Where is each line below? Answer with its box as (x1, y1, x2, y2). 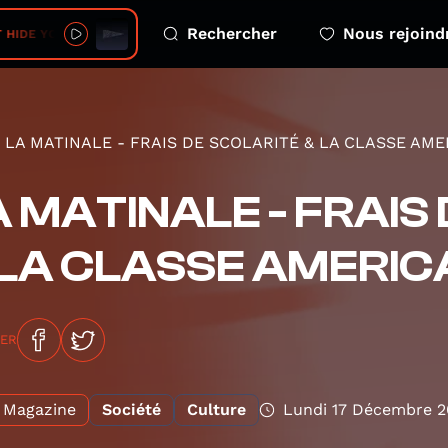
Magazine (3, 400, 76, 419)
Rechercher (187, 24, 277, 43)
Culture (187, 400, 246, 419)
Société (102, 400, 161, 419)
